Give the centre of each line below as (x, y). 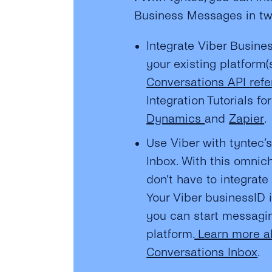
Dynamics (176, 119)
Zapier (247, 119)
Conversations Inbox (202, 252)
